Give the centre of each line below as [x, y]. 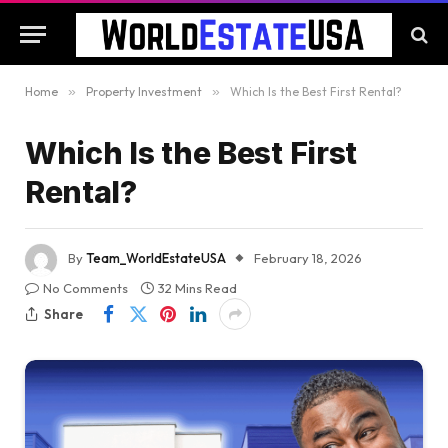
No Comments [85, 288]
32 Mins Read [197, 288]
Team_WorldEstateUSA [156, 258]
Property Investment [144, 91]
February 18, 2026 [308, 258]
